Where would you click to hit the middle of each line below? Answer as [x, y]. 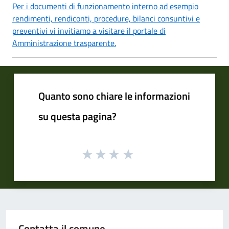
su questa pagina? [77, 116]
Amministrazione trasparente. [64, 43]
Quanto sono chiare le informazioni [114, 96]
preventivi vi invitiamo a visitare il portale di [89, 30]
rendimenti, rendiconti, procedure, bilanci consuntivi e [106, 18]
